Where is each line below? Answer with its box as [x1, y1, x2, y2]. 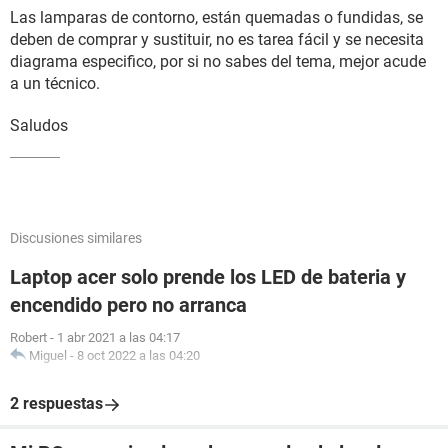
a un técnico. [10, 74, 100, 93]
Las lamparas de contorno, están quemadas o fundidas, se [10, 8, 423, 27]
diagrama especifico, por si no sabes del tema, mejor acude [10, 52, 426, 71]
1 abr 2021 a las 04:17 [57, 330, 180, 345]
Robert [10, 330, 47, 345]
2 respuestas [10, 394, 103, 413]
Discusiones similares [10, 230, 142, 246]
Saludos [10, 116, 68, 135]
